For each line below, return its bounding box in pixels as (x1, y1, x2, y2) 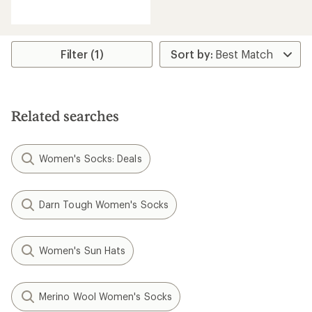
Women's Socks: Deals (39, 153, 142, 164)
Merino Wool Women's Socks (39, 290, 172, 302)
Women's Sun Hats (39, 244, 126, 256)
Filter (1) (60, 47, 104, 61)
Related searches (11, 107, 119, 124)
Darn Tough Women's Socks (39, 198, 169, 210)
